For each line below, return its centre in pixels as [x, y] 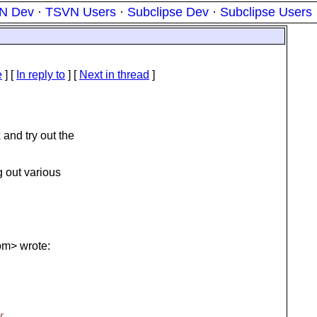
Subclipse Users [266, 12]
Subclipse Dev [168, 12]
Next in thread [114, 75]
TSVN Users [81, 12]
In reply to [41, 75]
